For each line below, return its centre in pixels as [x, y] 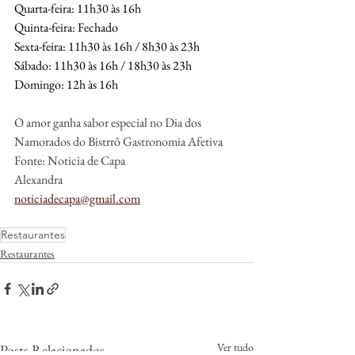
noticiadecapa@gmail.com [77, 198]
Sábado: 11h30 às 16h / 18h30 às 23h [103, 65]
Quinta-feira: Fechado [66, 27]
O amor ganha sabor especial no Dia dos [109, 122]
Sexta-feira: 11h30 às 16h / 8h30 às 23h [107, 46]
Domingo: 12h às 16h [66, 84]
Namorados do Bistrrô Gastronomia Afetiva [118, 141]
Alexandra [38, 179]
